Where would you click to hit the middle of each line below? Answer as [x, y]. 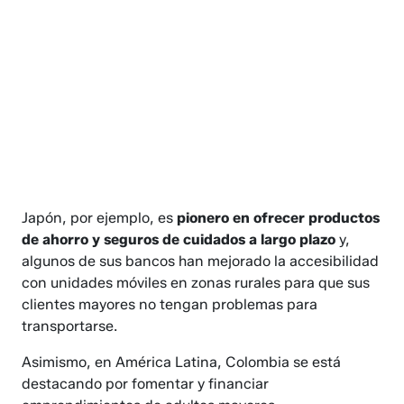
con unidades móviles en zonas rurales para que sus [196, 283]
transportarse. [70, 326]
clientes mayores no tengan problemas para [170, 305]
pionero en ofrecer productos [279, 218]
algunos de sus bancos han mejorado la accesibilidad [201, 262]
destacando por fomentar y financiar [146, 384]
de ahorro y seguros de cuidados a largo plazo [179, 240]
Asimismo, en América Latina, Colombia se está [182, 363]
